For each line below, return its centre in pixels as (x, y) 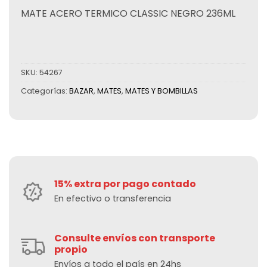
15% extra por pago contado (125, 184)
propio (71, 249)
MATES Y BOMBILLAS (162, 91)
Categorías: (45, 91)
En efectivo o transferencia (113, 198)
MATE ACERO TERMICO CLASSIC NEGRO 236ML (128, 13)
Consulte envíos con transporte (135, 238)
